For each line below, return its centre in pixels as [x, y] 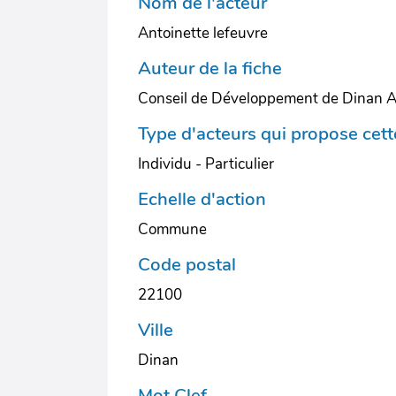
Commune [172, 229]
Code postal [187, 264]
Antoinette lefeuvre [203, 33]
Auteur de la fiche [210, 68]
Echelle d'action [202, 199]
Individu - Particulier [206, 164]
